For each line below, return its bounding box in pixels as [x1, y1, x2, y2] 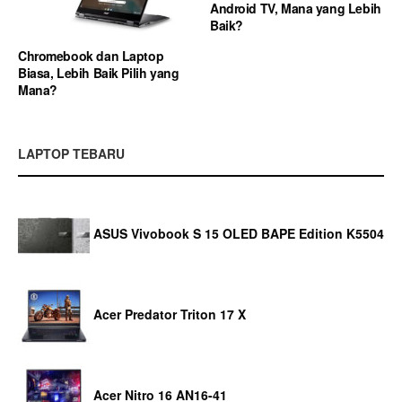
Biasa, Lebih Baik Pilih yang [18, 63, 179, 82]
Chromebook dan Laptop [18, 46, 164, 65]
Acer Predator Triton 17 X [93, 305, 246, 324]
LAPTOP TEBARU [18, 144, 125, 162]
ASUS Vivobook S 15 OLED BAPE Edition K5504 [93, 224, 384, 243]
